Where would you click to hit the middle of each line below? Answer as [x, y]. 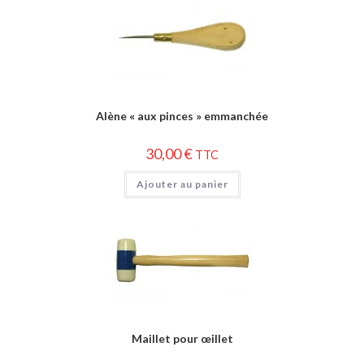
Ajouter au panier [182, 184]
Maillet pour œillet [182, 338]
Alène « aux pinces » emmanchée [182, 115]
